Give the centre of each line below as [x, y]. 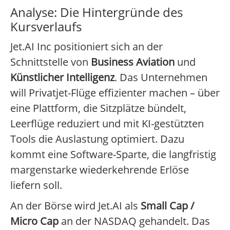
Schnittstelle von [51, 62]
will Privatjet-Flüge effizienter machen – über [115, 93]
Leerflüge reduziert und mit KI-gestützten [107, 124]
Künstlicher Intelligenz [62, 78]
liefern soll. [36, 185]
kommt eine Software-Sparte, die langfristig [113, 155]
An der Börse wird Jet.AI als [75, 206]
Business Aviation [133, 62]
